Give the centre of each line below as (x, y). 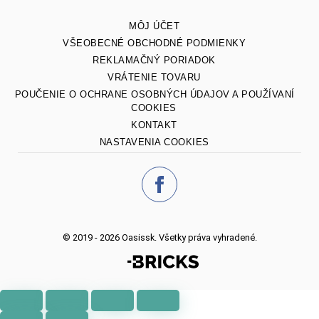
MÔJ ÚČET (154, 26)
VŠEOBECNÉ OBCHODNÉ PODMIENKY (154, 43)
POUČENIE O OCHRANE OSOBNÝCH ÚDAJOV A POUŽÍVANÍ (155, 94)
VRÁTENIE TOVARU (154, 77)
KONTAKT (154, 125)
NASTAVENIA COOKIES (154, 142)
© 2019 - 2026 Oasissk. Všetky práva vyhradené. (159, 237)
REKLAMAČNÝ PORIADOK (154, 60)
